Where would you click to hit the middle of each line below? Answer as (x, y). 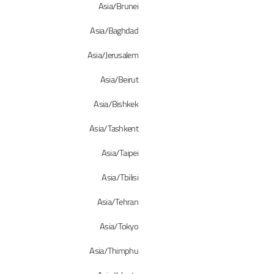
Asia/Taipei (120, 154)
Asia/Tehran (117, 202)
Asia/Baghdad (114, 31)
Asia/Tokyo (119, 227)
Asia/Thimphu (114, 251)
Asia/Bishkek (116, 105)
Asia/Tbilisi (120, 178)
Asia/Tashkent (114, 129)
